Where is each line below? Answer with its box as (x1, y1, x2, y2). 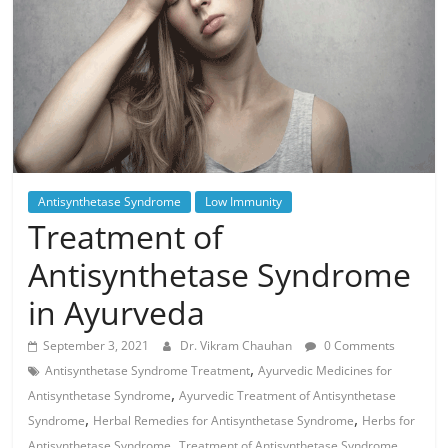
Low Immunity (205, 192, 283, 210)
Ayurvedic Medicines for (258, 361, 393, 379)
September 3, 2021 (43, 336, 150, 354)
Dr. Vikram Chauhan (180, 336, 296, 354)
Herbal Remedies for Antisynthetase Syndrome (93, 411, 355, 429)
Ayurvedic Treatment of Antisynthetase (179, 386, 397, 404)
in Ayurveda (28, 290, 206, 334)
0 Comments (321, 336, 396, 354)
